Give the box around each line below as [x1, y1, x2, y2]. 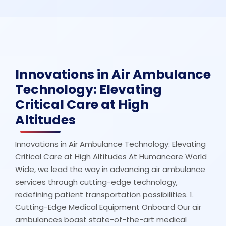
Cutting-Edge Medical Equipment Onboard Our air [15, 202, 201, 213]
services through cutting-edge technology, [15, 177, 178, 188]
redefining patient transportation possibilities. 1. [15, 189, 194, 200]
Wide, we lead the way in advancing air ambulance [15, 164, 205, 175]
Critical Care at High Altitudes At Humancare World [15, 151, 207, 162]
